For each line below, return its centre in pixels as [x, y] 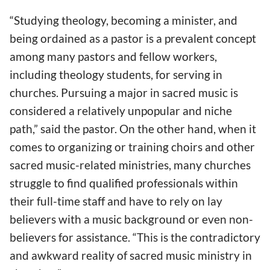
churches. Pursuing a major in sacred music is [124, 92]
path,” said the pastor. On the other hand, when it [133, 128]
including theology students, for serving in [116, 74]
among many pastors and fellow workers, [113, 56]
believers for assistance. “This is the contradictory [135, 237]
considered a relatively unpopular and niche [121, 110]
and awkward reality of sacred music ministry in [131, 255]
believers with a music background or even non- [131, 219]
